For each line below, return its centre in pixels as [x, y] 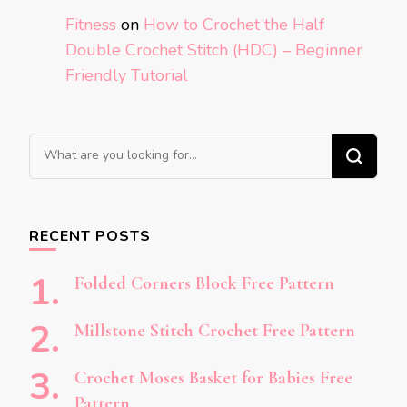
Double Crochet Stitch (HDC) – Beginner [214, 50]
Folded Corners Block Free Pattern [204, 283]
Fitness [91, 24]
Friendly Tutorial [127, 75]
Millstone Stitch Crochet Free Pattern [215, 330]
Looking [58, 146]
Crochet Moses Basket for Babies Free [213, 377]
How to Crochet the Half [234, 24]
